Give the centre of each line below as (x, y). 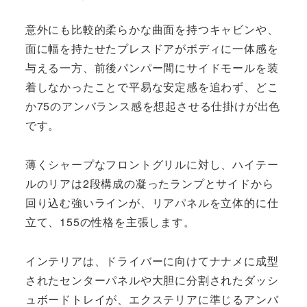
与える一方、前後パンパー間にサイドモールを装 (152, 68)
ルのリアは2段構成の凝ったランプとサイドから (149, 183)
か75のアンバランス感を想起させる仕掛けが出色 (153, 106)
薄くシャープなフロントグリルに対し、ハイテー (152, 164)
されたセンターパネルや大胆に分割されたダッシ (152, 280)
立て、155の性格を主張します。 (110, 221)
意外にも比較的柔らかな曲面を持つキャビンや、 (152, 29)
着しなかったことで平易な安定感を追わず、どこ (152, 87)
